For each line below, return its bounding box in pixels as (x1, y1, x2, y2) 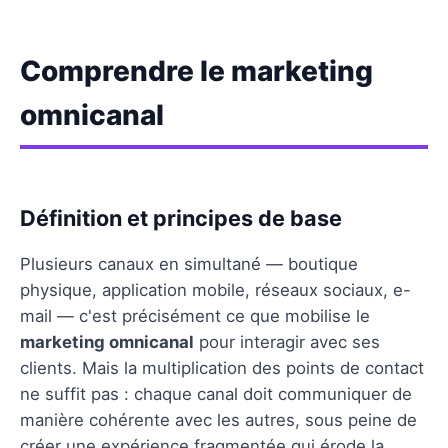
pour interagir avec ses (194, 331, 380, 352)
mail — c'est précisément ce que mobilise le (20, 305, 370, 326)
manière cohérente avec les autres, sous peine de (20, 409, 417, 430)
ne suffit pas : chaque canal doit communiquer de (20, 383, 412, 404)
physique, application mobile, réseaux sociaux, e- (20, 279, 411, 300)
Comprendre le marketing (20, 53, 373, 88)
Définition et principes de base (20, 204, 342, 231)
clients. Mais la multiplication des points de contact (20, 357, 424, 378)
